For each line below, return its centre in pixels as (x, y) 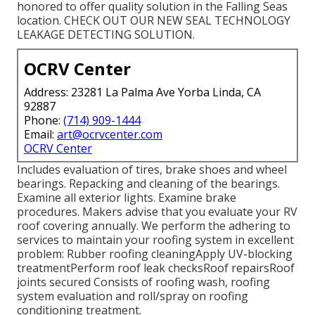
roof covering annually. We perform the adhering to (154, 225)
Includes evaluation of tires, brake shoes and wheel (152, 169)
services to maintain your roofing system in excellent (155, 239)
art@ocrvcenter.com (110, 134)
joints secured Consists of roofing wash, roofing (143, 282)
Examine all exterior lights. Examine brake (127, 197)
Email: (40, 134)
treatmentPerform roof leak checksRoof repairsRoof (156, 268)
